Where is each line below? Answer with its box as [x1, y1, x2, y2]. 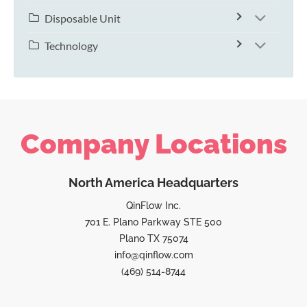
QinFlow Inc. [126, 200, 181, 212]
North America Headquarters [69, 175, 238, 191]
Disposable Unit [45, 12, 121, 25]
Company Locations [20, 127, 287, 160]
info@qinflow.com [114, 249, 193, 261]
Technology [45, 39, 98, 53]
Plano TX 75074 [119, 233, 188, 245]
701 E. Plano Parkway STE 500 [85, 217, 222, 228]
